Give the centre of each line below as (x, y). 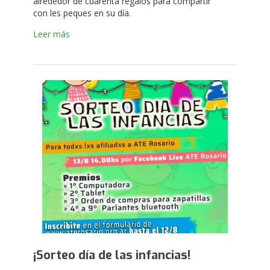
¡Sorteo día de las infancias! (112, 255)
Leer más (52, 34)
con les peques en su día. (82, 13)
